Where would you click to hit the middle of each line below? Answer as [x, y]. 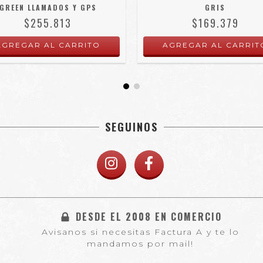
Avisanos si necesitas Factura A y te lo [140, 232]
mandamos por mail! [140, 243]
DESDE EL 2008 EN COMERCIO [149, 216]
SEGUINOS [131, 127]
